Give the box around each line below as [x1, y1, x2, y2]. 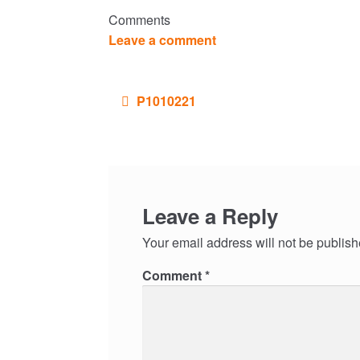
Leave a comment [108, 30, 216, 49]
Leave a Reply [141, 201, 278, 231]
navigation [107, 103, 167, 122]
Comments [108, 10, 170, 29]
